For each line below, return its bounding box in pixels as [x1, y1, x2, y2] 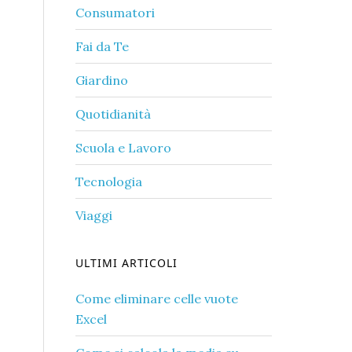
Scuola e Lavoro [75, 140, 171, 156]
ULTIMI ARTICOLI [75, 255, 178, 270]
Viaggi [75, 207, 112, 223]
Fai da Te [75, 38, 129, 54]
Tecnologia [75, 174, 142, 189]
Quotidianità [75, 106, 151, 122]
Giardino [75, 72, 128, 88]
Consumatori [75, 5, 155, 20]
